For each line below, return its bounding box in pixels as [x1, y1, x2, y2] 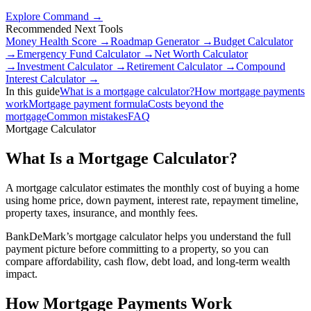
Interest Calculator [6, 73, 85, 85]
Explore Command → [6, 10, 103, 23]
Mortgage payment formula [28, 98, 148, 110]
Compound [236, 60, 285, 73]
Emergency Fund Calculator [17, 48, 140, 60]
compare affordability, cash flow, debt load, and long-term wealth [6, 255, 290, 268]
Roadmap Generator [110, 35, 199, 48]
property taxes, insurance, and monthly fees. [6, 207, 198, 219]
